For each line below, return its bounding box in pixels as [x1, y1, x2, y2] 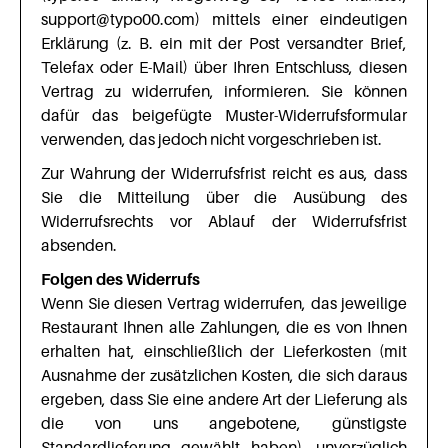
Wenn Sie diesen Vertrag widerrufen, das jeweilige [41, 293, 407, 313]
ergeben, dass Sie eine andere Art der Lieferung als [41, 389, 407, 409]
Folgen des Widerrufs [41, 269, 200, 289]
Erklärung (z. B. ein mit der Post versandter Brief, [41, 33, 407, 53]
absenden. [41, 235, 117, 255]
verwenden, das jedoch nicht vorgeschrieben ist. [41, 129, 382, 149]
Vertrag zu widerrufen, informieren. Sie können [41, 81, 407, 101]
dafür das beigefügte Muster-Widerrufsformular [41, 105, 407, 125]
